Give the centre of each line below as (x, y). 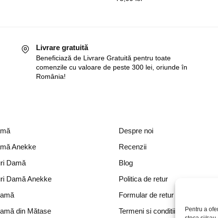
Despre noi (136, 131)
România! (51, 77)
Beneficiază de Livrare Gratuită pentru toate (104, 58)
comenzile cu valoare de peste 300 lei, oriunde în (112, 67)
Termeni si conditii (147, 211)
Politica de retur (143, 179)
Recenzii (133, 147)
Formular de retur (146, 195)
